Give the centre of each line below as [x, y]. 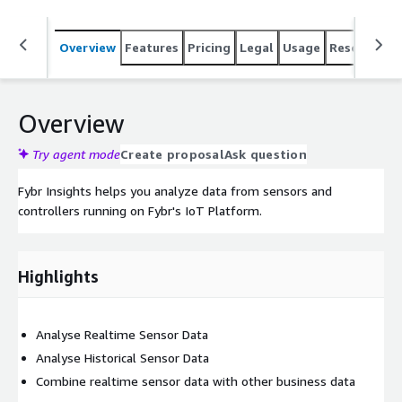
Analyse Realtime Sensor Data [122, 334]
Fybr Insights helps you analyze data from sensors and [175, 190]
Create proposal [172, 153]
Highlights [58, 276]
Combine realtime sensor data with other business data [196, 380]
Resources [360, 47]
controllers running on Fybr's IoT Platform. [140, 210]
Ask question [265, 153]
